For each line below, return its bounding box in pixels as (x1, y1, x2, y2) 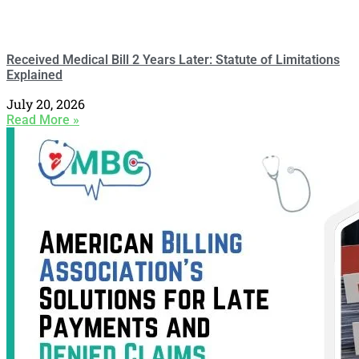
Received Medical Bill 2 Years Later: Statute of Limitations (6, 52, 340, 67)
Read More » (6, 112, 79, 127)
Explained (6, 67, 63, 83)
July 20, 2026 (6, 95, 85, 112)
